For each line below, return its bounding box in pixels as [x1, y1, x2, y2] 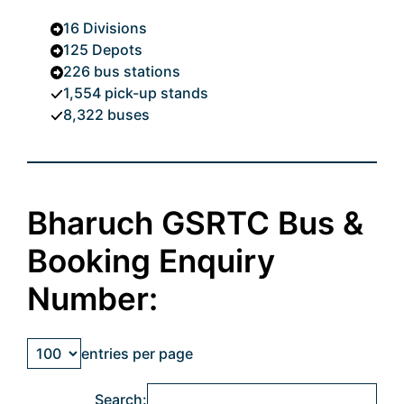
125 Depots [62, 40, 142, 59]
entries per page [81, 344, 193, 363]
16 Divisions [62, 18, 147, 37]
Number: [27, 279, 158, 317]
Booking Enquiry [27, 241, 275, 280]
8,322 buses [62, 105, 150, 124]
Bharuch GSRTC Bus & [27, 203, 363, 242]
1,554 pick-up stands [62, 83, 208, 102]
